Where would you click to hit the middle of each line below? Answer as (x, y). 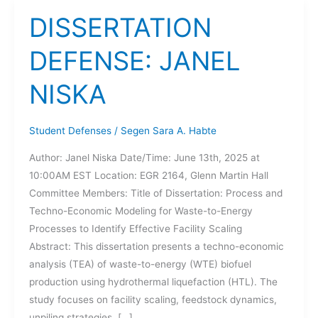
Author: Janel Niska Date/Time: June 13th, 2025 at (144, 158)
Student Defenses (70, 131)
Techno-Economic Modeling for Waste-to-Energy (141, 211)
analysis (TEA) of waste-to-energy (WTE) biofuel (140, 264)
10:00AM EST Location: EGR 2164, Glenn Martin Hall (148, 176)
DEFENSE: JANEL (135, 61)
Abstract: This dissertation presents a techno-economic (156, 247)
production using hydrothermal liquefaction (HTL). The (153, 282)
